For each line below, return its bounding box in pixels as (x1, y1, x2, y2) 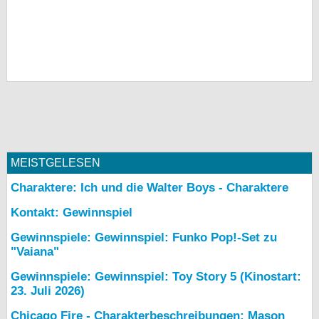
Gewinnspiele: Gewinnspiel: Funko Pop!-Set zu (11, 231, 277, 245)
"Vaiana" (11, 245, 59, 259)
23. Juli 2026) (11, 284, 85, 298)
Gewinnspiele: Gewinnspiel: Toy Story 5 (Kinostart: (11, 270, 301, 284)
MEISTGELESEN (11, 157, 100, 169)
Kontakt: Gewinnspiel (11, 206, 132, 220)
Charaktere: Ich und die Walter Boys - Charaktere (11, 181, 288, 195)
